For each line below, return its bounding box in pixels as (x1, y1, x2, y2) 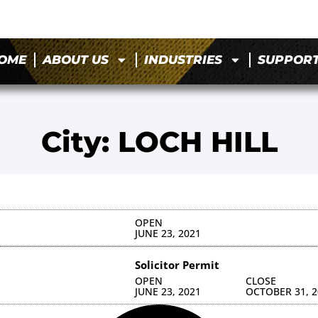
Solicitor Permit (134, 257, 219, 272)
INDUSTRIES (144, 53, 223, 67)
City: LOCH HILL (40, 124, 278, 159)
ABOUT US (43, 53, 109, 67)
